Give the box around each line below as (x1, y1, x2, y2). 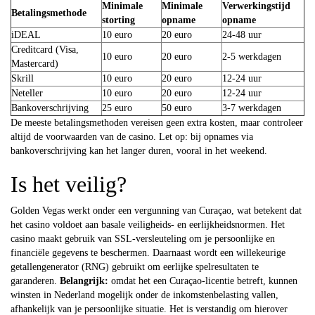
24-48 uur (222, 29, 262, 40)
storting (102, 14, 135, 25)
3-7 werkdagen (222, 102, 281, 113)
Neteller (11, 87, 43, 98)
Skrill (11, 72, 34, 84)
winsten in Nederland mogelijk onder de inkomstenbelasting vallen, (11, 289, 278, 300)
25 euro (102, 102, 132, 113)
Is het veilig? (11, 171, 127, 197)
